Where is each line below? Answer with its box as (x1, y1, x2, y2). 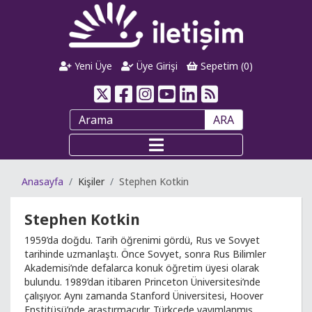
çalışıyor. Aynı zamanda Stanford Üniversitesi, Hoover (24, 289, 263, 302)
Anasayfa (22, 175, 63, 188)
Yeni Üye (72, 59, 113, 72)
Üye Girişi (134, 59, 178, 72)
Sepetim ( (197, 59, 244, 72)
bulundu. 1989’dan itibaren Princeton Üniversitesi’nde (24, 275, 260, 288)
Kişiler (78, 175, 104, 188)
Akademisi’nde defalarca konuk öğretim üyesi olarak (24, 261, 259, 274)
